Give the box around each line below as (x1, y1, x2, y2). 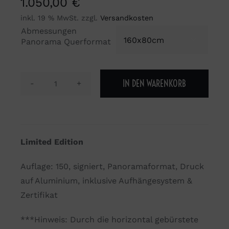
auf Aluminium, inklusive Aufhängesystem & (20, 176, 192, 186)
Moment (55, 85, 86, 95)
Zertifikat (20, 190, 58, 200)
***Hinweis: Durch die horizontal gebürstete (20, 215, 198, 225)
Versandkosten (100, 14, 153, 22)
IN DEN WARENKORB (123, 78, 186, 90)
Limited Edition (20, 137, 83, 147)
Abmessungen (20, 26, 77, 36)
